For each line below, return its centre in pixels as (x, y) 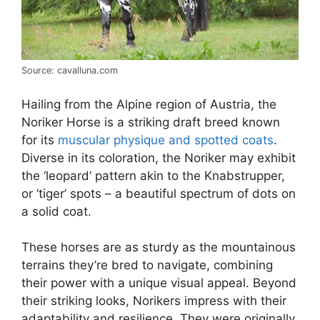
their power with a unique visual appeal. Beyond (159, 283)
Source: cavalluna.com (70, 71)
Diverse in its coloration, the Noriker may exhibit (159, 157)
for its (40, 140)
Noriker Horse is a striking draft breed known (151, 122)
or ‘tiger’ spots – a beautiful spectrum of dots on (159, 193)
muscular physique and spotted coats (166, 140)
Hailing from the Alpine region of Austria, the (149, 104)
